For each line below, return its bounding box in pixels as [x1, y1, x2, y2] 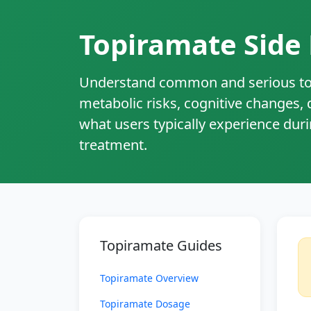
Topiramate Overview [100, 271, 199, 285]
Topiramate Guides [100, 236, 222, 255]
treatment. [79, 135, 147, 154]
